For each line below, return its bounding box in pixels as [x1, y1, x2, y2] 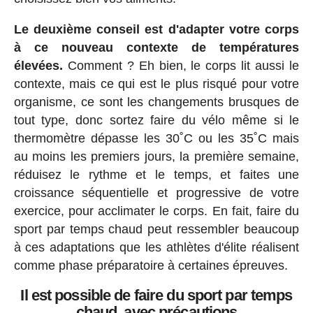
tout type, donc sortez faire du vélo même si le [13, 113, 300, 128]
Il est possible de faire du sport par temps [20, 286, 293, 305]
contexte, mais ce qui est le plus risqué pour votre [13, 77, 300, 92]
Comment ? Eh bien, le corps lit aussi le [62, 59, 300, 73]
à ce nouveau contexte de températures [13, 41, 300, 55]
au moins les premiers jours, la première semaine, [13, 150, 300, 164]
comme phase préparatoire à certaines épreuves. [13, 259, 288, 273]
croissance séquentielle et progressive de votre [13, 186, 300, 201]
